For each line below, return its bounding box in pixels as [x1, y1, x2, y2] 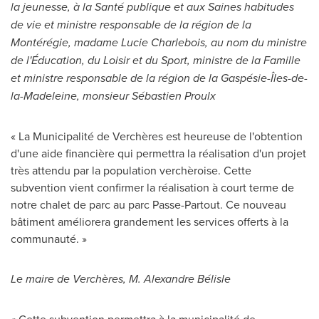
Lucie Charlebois [121, 34, 205, 51]
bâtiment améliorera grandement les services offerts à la [11, 214, 288, 229]
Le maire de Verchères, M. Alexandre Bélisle [11, 271, 231, 287]
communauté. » [11, 231, 87, 246]
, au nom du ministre [205, 34, 307, 51]
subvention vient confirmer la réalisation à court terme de [11, 179, 294, 195]
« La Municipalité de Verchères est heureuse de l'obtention [11, 128, 303, 144]
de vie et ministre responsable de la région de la [11, 16, 251, 33]
